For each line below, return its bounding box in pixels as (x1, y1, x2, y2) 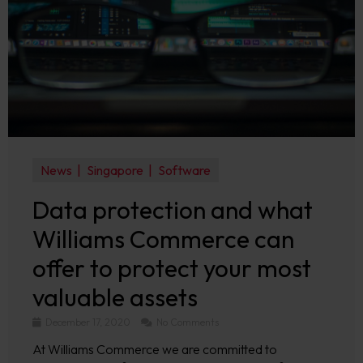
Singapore (86, 162, 143, 178)
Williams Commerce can (32, 224, 294, 254)
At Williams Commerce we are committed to (32, 341, 277, 357)
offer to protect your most (32, 253, 311, 284)
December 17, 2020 (43, 316, 133, 328)
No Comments (154, 316, 219, 328)
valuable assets (32, 282, 198, 313)
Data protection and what (32, 194, 313, 225)
